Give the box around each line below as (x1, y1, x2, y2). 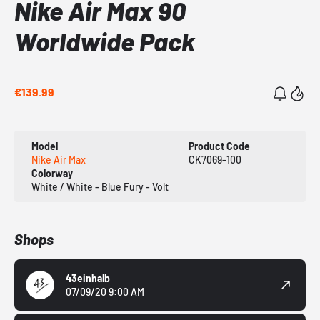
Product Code (188, 140, 250, 153)
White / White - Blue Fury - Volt (31, 181, 169, 194)
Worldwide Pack (14, 26, 195, 57)
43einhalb (66, 272, 110, 285)
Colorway (31, 167, 73, 180)
